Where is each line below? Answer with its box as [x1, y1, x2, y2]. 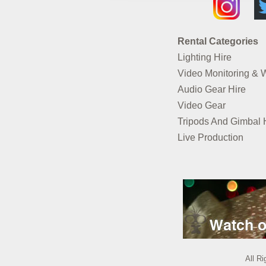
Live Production [177, 132, 243, 142]
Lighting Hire [177, 52, 232, 62]
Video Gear [177, 100, 226, 110]
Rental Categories [177, 36, 258, 46]
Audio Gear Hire [177, 84, 246, 94]
